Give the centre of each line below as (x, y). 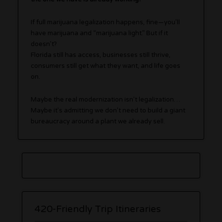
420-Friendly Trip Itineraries (98, 209)
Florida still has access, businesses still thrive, (101, 55)
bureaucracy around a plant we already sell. (98, 121)
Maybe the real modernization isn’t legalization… (106, 99)
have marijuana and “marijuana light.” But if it (100, 33)
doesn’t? (44, 44)
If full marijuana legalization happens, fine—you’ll (106, 22)
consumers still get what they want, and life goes (106, 66)
